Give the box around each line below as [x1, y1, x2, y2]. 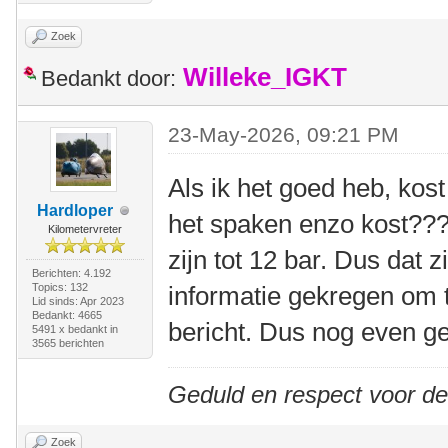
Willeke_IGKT [183, 63, 347, 91]
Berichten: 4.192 [31, 267, 111, 279]
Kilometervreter [47, 223, 122, 235]
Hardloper [36, 202, 113, 219]
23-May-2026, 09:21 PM [168, 123, 400, 146]
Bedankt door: [41, 66, 176, 91]
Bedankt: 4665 [31, 309, 102, 321]
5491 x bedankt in [31, 323, 118, 335]
